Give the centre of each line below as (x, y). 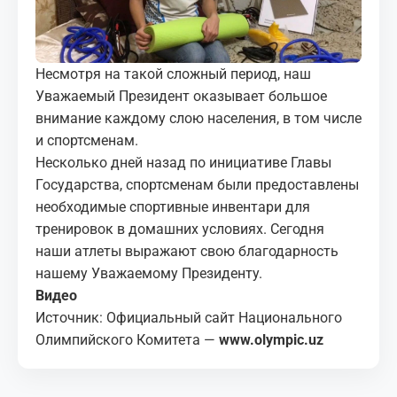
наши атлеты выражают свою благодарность (187, 251)
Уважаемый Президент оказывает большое (181, 96)
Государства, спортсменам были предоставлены (197, 184)
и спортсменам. (87, 140)
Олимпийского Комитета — (125, 339)
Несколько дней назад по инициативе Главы (183, 162)
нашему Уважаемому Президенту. (149, 273)
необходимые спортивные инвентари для (173, 206)
